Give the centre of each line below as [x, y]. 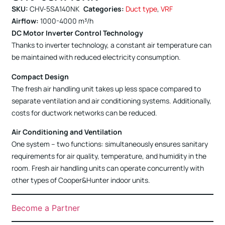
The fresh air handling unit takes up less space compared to [106, 88]
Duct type [142, 9]
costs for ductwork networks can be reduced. [85, 113]
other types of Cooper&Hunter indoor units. [81, 180]
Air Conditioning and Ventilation [67, 132]
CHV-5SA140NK [55, 9]
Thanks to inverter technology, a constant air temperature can [112, 45]
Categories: [104, 9]
